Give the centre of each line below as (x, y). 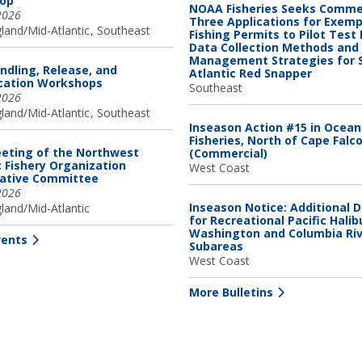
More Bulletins (231, 292)
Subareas (216, 246)
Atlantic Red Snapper (250, 73)
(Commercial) (228, 153)
